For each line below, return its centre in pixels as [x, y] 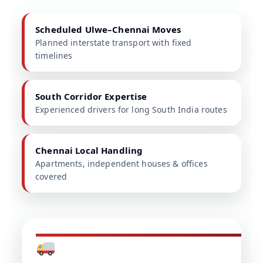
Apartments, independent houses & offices [122, 164]
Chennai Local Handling [89, 151]
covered [51, 177]
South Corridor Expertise [91, 97]
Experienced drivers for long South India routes [131, 110]
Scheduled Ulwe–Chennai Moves [108, 30]
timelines [54, 56]
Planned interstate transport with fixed [114, 43]
